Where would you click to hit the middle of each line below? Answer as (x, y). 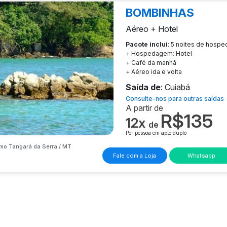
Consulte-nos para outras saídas (175, 98)
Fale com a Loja (135, 156)
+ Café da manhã (151, 62)
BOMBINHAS (160, 13)
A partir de (144, 108)
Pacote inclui (147, 44)
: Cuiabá (175, 87)
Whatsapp (202, 156)
